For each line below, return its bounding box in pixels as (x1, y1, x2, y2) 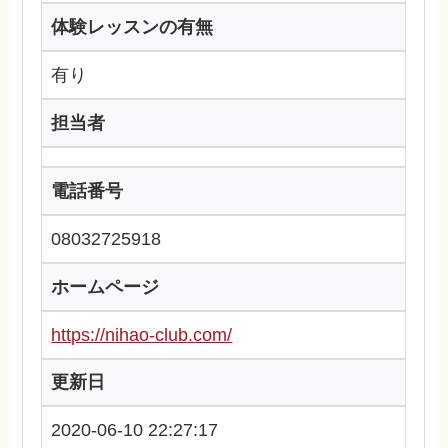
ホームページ (51, 276, 160, 297)
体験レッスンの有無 (51, 17, 214, 38)
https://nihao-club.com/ (51, 324, 233, 345)
